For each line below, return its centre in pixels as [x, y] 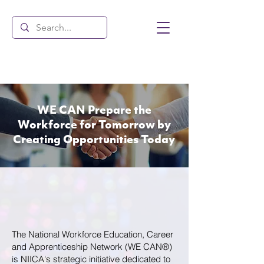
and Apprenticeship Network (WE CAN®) [92, 247]
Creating [38, 140]
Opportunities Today [119, 140]
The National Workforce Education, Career [93, 234]
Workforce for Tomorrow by [94, 126]
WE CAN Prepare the [94, 111]
